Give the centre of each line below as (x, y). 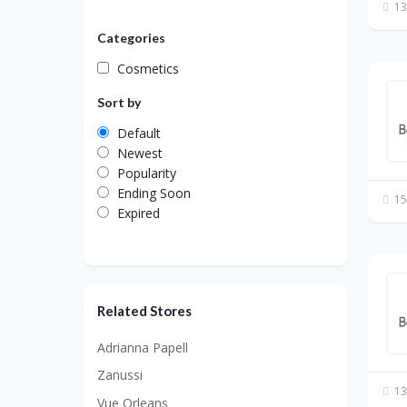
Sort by (119, 102)
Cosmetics (148, 68)
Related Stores (144, 310)
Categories (131, 37)
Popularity (147, 173)
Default (139, 133)
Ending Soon (154, 193)
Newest (140, 153)
